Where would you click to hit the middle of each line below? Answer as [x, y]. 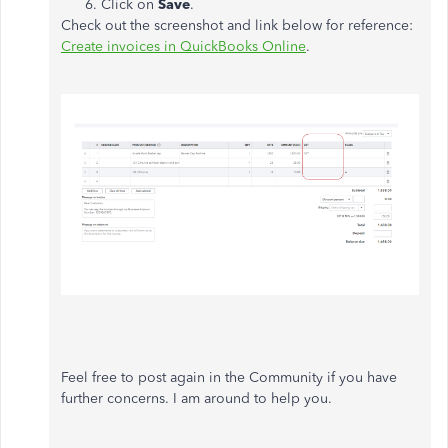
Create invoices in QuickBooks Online [183, 46]
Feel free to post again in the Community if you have [229, 378]
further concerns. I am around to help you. [196, 399]
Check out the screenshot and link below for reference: [237, 25]
